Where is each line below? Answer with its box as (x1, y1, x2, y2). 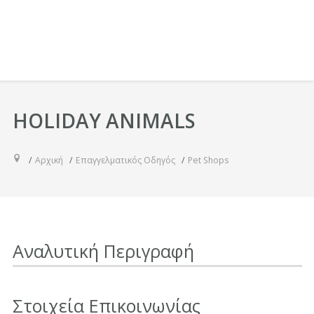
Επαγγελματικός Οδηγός (75, 153, 175, 166)
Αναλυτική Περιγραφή (12, 238, 194, 263)
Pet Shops (187, 153, 228, 166)
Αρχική (34, 153, 63, 166)
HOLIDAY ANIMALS (12, 107, 196, 134)
